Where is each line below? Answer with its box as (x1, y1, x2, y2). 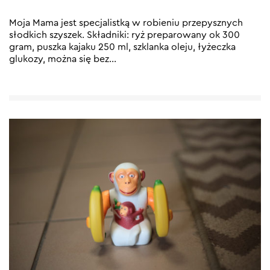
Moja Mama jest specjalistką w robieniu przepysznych (9, 17, 243, 28)
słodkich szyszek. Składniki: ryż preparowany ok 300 (9, 30, 240, 40)
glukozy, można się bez (9, 54, 109, 64)
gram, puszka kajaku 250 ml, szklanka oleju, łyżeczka (9, 42, 236, 52)
